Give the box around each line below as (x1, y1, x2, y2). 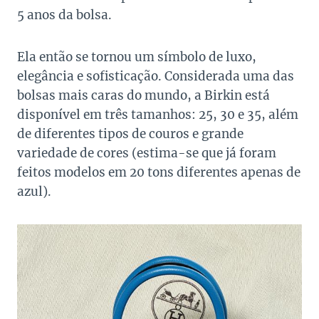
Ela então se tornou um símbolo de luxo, (17, 49, 256, 66)
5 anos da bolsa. (17, 7, 112, 23)
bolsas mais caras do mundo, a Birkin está (17, 88, 270, 104)
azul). (17, 184, 51, 200)
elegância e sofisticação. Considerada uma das (17, 68, 294, 85)
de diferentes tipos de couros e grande (17, 126, 244, 142)
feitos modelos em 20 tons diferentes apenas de (17, 164, 300, 181)
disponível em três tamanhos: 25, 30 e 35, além (17, 107, 298, 123)
